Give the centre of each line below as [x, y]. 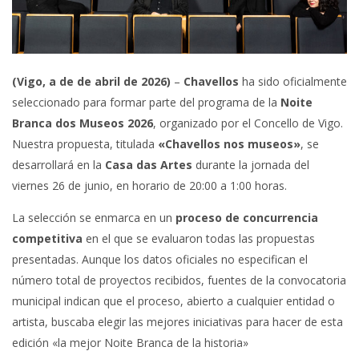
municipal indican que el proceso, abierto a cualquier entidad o [173, 301]
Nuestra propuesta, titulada [85, 144]
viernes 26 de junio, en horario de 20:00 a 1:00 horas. [149, 186]
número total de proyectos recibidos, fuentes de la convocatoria [179, 280]
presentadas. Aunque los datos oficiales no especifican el [160, 260]
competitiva [47, 239]
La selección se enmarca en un [94, 218]
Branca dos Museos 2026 [83, 123]
